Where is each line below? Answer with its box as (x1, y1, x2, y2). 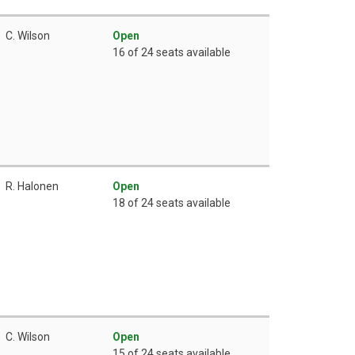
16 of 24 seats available (113, 45, 231, 59)
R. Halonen (6, 179, 59, 193)
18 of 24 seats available (113, 196, 231, 209)
